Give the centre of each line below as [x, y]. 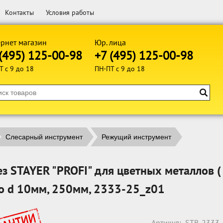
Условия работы [70, 12]
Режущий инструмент [136, 137]
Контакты [19, 12]
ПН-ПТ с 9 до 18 [120, 69]
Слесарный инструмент [44, 137]
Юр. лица [110, 42]
